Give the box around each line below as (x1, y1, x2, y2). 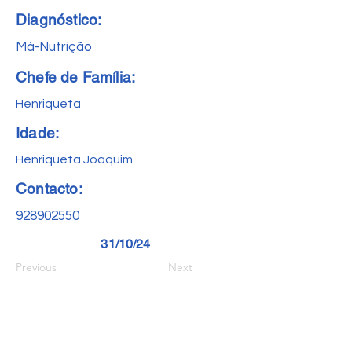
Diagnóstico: (16, 11, 102, 28)
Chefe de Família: (16, 68, 136, 86)
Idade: (16, 124, 60, 141)
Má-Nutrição (16, 40, 92, 54)
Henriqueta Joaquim (16, 153, 133, 166)
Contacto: (16, 180, 82, 197)
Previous (16, 260, 57, 274)
